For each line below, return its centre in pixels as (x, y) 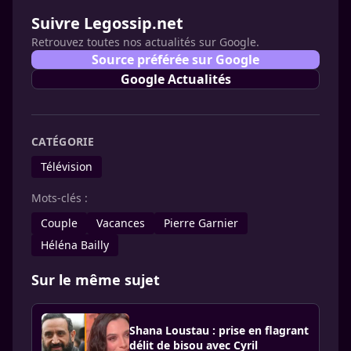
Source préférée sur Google (175, 60)
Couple (59, 223)
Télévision (67, 166)
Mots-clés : (60, 198)
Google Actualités (175, 79)
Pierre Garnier (201, 223)
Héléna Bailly (75, 245)
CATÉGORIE (63, 141)
